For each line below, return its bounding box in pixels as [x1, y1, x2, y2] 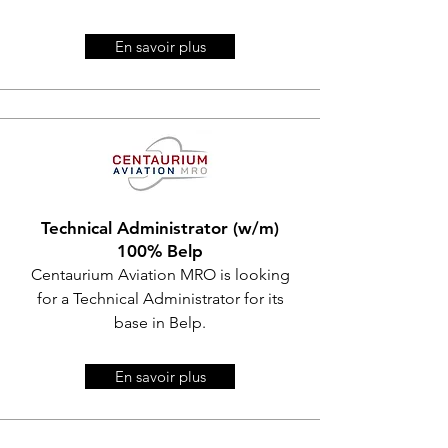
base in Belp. [114, 313, 206, 332]
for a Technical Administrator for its [36, 289, 284, 308]
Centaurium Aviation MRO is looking [30, 265, 290, 284]
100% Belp [117, 241, 203, 261]
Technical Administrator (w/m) [41, 218, 279, 238]
